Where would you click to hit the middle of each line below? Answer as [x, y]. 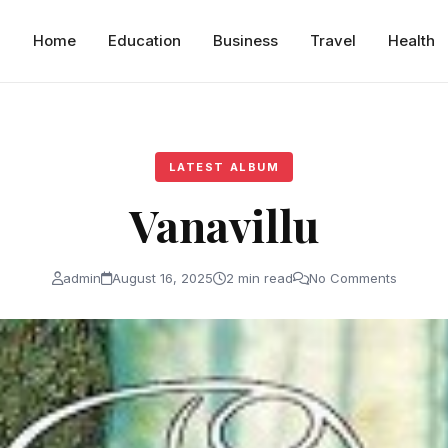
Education [145, 40]
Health [412, 40]
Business [246, 40]
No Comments [352, 277]
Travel [333, 40]
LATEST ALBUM [224, 166]
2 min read [259, 277]
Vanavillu [224, 224]
